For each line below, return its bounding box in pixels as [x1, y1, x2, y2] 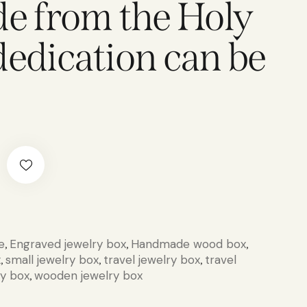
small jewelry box [5, 252, 99, 268]
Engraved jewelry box [10, 236, 127, 252]
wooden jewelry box [34, 268, 143, 284]
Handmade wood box [131, 236, 247, 252]
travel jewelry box [103, 252, 201, 268]
